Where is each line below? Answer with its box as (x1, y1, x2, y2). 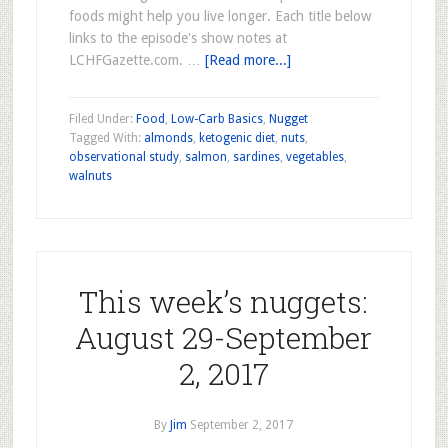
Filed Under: (68, 112, 136, 126)
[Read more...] (204, 52, 291, 68)
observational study (68, 150, 179, 164)
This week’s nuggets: (79, 282, 369, 321)
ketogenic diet (198, 131, 275, 145)
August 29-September (75, 318, 373, 357)
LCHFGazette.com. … (68, 52, 205, 68)
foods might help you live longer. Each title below (68, 8, 371, 24)
